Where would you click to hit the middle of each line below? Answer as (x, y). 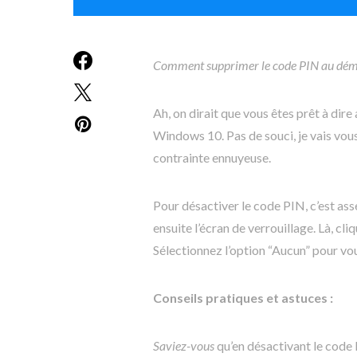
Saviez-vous (184, 345)
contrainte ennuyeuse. (212, 157)
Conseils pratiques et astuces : (243, 298)
